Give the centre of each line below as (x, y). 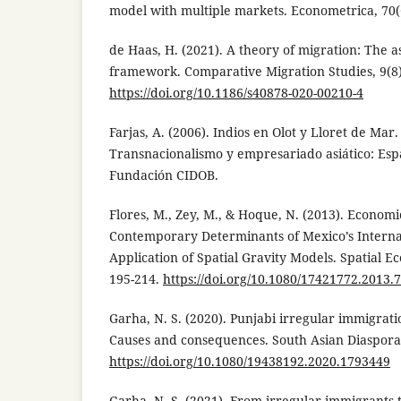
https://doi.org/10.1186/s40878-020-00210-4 (236, 92)
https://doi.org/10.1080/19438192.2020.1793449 (250, 361)
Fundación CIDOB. (164, 175)
